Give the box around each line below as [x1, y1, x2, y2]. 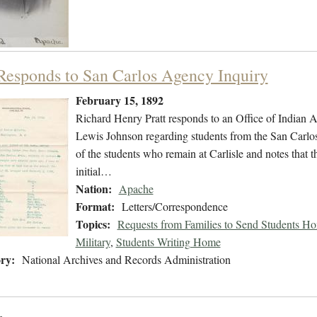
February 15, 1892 [75, 92, 163, 109]
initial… [75, 163, 112, 179]
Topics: [75, 216, 110, 233]
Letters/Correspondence [121, 199, 228, 214]
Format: [75, 198, 115, 215]
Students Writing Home [115, 234, 221, 250]
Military [75, 234, 110, 250]
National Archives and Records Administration [21, 252, 231, 267]
